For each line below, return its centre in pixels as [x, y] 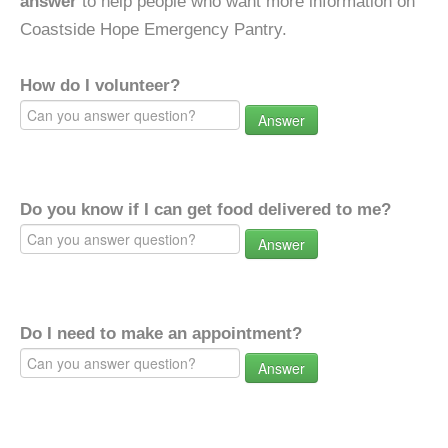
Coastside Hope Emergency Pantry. [153, 29]
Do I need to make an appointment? [161, 333]
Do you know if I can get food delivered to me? [205, 209]
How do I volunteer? [100, 85]
